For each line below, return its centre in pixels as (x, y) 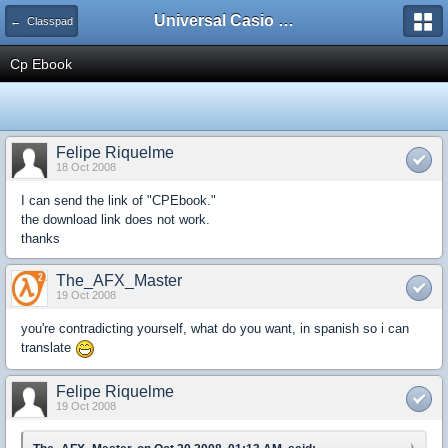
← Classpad (41, 21)
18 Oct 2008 (86, 167)
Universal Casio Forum (286, 20)
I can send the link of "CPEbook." (118, 200)
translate (48, 347)
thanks (40, 238)
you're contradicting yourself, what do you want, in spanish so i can (215, 328)
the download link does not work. (115, 219)
